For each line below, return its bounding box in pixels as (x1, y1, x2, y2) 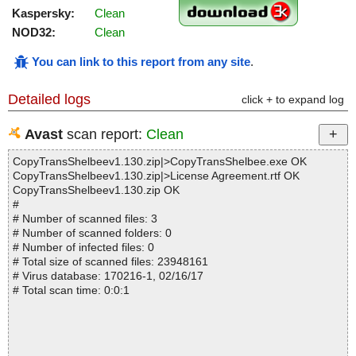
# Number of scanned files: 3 (13, 212, 157, 226)
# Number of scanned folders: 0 (13, 226, 172, 240)
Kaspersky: (12, 6, 75, 21)
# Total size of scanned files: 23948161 (13, 255, 208, 269)
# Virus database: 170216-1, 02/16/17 (13, 269, 203, 283)
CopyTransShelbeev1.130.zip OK (13, 184, 180, 197)
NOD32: (12, 25, 56, 40)
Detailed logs (8, 91, 91, 108)
